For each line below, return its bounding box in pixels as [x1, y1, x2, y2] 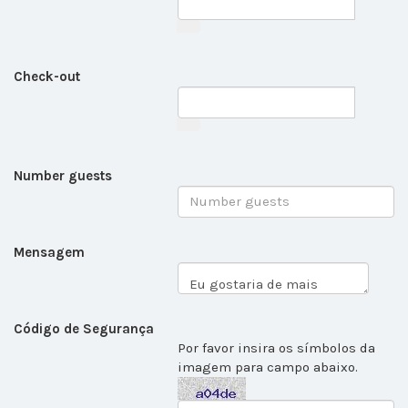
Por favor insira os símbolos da [178, 339, 375, 356]
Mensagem [14, 243, 85, 260]
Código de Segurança [14, 320, 154, 337]
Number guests [14, 167, 112, 184]
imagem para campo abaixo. [178, 358, 358, 375]
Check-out [14, 68, 80, 86]
